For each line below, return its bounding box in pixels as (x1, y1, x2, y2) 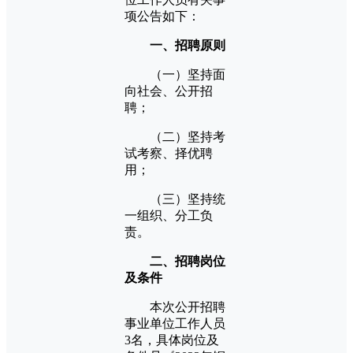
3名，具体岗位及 (124, 333, 219, 347)
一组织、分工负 (124, 208, 213, 222)
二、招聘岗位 (150, 254, 225, 268)
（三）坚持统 (124, 191, 225, 206)
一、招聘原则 (150, 38, 225, 52)
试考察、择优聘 (124, 146, 213, 160)
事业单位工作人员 (124, 316, 225, 330)
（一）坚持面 (124, 67, 225, 81)
